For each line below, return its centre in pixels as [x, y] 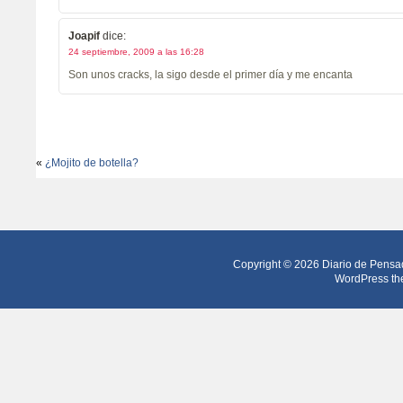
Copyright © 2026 [278, 264]
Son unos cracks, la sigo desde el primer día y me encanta [210, 75]
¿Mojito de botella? [92, 163]
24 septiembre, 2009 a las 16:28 [136, 52]
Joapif [84, 36]
